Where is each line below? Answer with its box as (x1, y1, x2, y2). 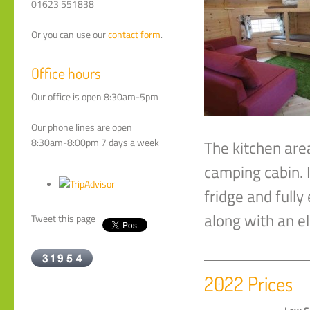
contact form (108, 27, 161, 43)
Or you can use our (31, 27, 108, 43)
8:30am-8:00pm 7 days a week (31, 135, 159, 151)
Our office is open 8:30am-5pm (31, 89, 158, 105)
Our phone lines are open (31, 120, 132, 136)
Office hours (31, 64, 100, 83)
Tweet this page (31, 210, 95, 226)
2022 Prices (204, 271, 293, 296)
